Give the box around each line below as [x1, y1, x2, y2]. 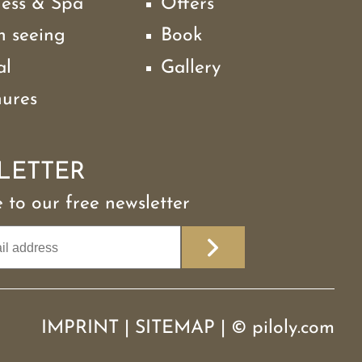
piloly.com [252, 318, 335, 338]
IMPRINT [41, 318, 120, 338]
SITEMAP [135, 318, 216, 338]
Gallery [160, 58, 221, 78]
